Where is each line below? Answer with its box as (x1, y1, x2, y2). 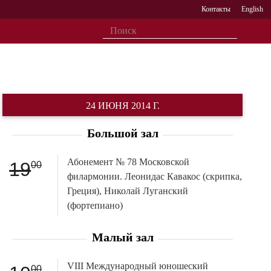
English (241, 5, 263, 13)
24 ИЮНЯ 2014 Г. (85, 100, 160, 111)
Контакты (201, 5, 231, 13)
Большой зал (87, 126, 158, 140)
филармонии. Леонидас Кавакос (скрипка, (67, 171, 242, 181)
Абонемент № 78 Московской (67, 156, 189, 167)
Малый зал (91, 230, 154, 244)
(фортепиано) (67, 200, 123, 211)
